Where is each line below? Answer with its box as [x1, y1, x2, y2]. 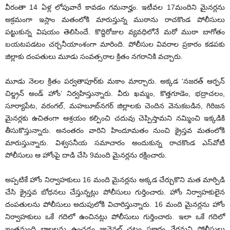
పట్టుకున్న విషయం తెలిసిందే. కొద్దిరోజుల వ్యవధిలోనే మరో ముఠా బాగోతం [5, 28, 225, 36]
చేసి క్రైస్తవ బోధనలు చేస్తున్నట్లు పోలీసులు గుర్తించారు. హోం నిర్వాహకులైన [5, 188, 225, 197]
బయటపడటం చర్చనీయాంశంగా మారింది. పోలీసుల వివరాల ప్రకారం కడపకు [5, 40, 225, 49]
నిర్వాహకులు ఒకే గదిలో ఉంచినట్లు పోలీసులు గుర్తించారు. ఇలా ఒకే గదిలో [5, 213, 225, 221]
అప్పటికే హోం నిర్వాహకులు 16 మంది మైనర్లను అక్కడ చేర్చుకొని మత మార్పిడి [5, 176, 225, 184]
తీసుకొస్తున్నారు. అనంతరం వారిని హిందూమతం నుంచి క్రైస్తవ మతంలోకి [5, 126, 225, 135]
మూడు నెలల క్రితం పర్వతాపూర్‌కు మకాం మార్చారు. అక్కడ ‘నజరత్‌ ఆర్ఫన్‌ [5, 77, 225, 86]
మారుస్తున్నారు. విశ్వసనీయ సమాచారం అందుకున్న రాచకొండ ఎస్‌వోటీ [5, 139, 225, 147]
